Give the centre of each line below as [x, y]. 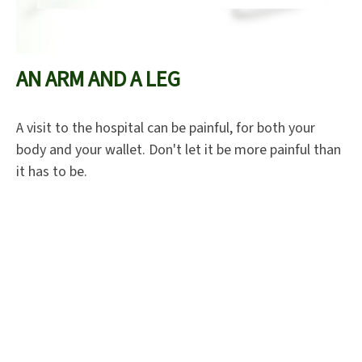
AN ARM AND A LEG [98, 80]
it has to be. [52, 172]
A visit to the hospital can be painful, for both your [166, 128]
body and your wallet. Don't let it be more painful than [179, 150]
